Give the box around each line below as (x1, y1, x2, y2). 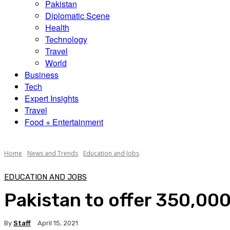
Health (45, 22, 69, 33)
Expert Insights (25, 92, 79, 104)
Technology (45, 33, 87, 45)
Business (25, 69, 59, 81)
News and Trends (27, 149, 78, 158)
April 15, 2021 (37, 219, 78, 227)
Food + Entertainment (25, 116, 103, 128)
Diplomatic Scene (45, 10, 110, 22)
